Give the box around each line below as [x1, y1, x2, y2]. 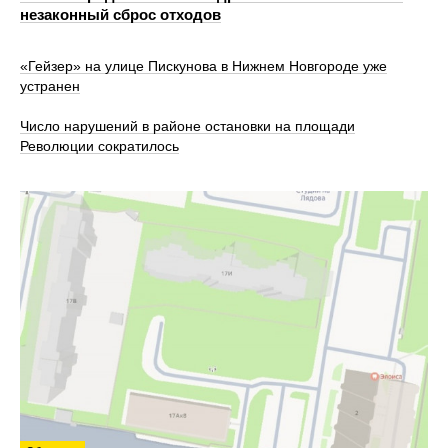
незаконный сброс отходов [20, 5, 221, 23]
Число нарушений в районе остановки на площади [20, 118, 355, 135]
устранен [20, 78, 80, 95]
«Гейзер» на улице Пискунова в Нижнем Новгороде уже [20, 58, 387, 75]
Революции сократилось [20, 138, 179, 155]
